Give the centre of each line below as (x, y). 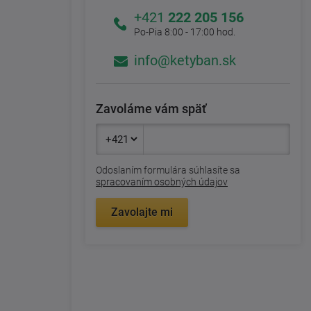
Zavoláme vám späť (151, 109)
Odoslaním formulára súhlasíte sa (168, 170)
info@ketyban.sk (185, 61)
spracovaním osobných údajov (162, 182)
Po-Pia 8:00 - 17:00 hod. (185, 32)
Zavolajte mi (142, 212)
